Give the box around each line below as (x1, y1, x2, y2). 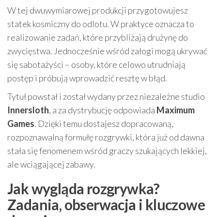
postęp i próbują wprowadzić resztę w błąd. (7, 73, 167, 84)
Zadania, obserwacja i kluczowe (7, 196, 205, 214)
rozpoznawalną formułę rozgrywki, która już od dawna (7, 132, 204, 143)
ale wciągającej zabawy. (7, 159, 95, 170)
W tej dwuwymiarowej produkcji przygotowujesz (7, 5, 188, 16)
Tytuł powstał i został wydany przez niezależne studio (7, 91, 205, 102)
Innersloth (7, 105, 49, 116)
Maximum (156, 105, 195, 116)
